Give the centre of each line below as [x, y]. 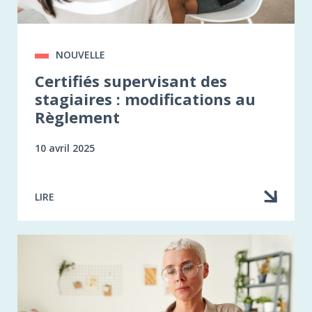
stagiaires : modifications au [145, 99]
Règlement [77, 117]
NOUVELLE [80, 55]
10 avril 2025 [65, 148]
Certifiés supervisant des [131, 81]
